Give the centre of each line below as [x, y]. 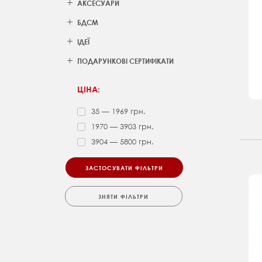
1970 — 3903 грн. [123, 127]
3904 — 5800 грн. [123, 142]
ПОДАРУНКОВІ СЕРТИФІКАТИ [125, 61]
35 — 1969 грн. [118, 112]
